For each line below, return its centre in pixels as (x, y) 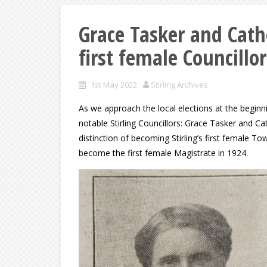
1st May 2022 (114, 85)
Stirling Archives (179, 85)
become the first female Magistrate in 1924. (163, 153)
